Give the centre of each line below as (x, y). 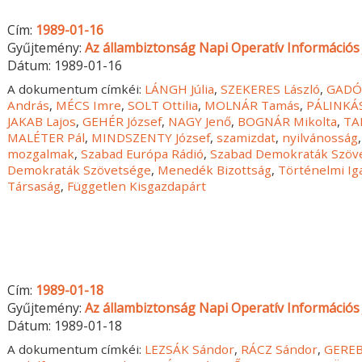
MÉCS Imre (89, 105)
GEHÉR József (122, 121)
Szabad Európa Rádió (143, 153)
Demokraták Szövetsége (80, 169)
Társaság (34, 185)
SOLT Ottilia (163, 105)
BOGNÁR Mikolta (288, 121)
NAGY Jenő (200, 121)
